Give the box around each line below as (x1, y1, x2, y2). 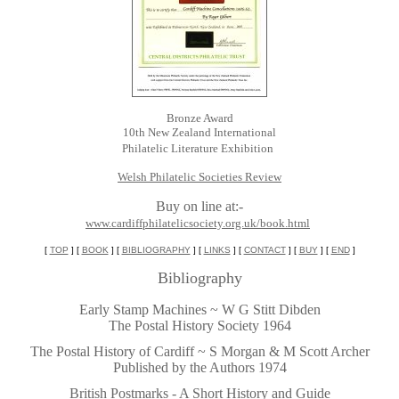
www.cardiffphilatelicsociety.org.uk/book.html (85, 216, 310, 230)
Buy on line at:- (156, 199, 243, 214)
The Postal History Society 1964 (108, 318, 291, 333)
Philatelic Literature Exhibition (122, 142, 273, 155)
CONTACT (243, 245, 286, 255)
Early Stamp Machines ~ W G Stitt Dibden (78, 302, 321, 317)
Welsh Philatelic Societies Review (118, 170, 281, 183)
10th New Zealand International (123, 126, 276, 139)
